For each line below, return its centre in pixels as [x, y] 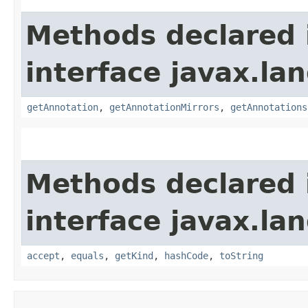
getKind [134, 255]
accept [43, 255]
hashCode [186, 255]
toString [241, 255]
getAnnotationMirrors [164, 107]
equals [87, 255]
